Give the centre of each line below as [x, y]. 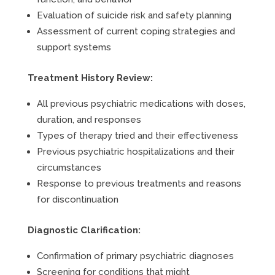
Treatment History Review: [90, 78]
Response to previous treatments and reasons [139, 184]
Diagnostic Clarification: [84, 230]
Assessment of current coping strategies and [136, 31]
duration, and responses [89, 120]
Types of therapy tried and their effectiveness [137, 136]
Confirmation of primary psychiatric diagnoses [135, 256]
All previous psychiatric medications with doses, [141, 104]
